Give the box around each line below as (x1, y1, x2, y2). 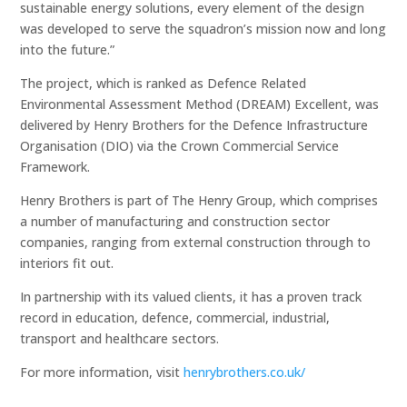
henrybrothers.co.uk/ (184, 362, 306, 381)
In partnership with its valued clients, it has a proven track (20, 287, 362, 305)
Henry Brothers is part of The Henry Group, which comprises (20, 191, 379, 209)
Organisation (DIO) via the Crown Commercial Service (20, 136, 340, 154)
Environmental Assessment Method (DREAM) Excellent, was (20, 94, 380, 113)
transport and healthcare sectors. (20, 329, 220, 347)
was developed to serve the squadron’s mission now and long (20, 19, 387, 37)
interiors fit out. (20, 253, 114, 272)
